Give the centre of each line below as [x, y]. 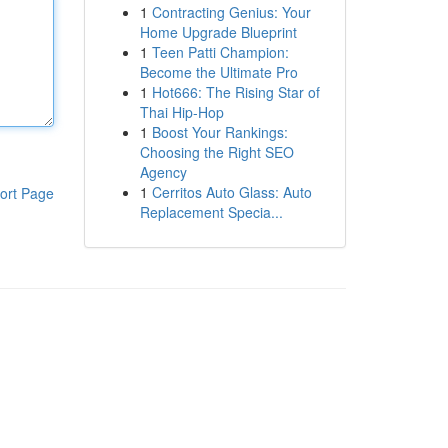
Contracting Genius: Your [231, 12]
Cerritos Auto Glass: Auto [231, 192]
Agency [163, 172]
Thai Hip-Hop [181, 112]
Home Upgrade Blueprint [218, 32]
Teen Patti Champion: [220, 52]
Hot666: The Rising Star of [235, 92]
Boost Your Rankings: [219, 132]
